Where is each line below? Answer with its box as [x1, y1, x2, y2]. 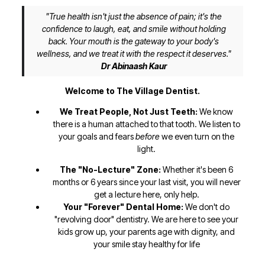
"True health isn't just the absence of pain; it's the [46, 11, 222, 22]
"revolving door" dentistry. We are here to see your [54, 214, 238, 225]
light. [137, 144, 156, 154]
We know [199, 106, 233, 117]
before [135, 131, 160, 142]
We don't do [183, 202, 230, 212]
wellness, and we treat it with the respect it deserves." [36, 49, 231, 59]
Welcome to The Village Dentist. [65, 86, 200, 96]
